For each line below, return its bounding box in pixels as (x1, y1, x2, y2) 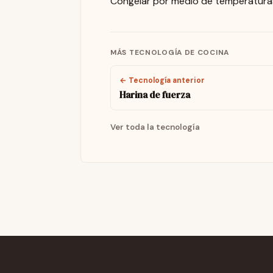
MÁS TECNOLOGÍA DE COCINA (110, 48, 230, 58)
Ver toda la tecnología (110, 122, 200, 133)
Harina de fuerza (119, 88, 191, 101)
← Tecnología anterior (119, 76, 205, 86)
